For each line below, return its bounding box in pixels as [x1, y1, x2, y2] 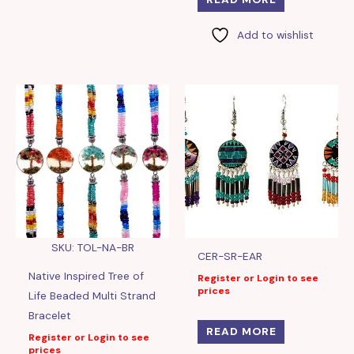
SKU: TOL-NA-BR [51, 240, 134, 255]
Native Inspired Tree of [28, 269, 145, 284]
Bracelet [28, 308, 72, 323]
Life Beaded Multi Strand [28, 288, 156, 303]
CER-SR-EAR [198, 249, 263, 264]
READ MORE [205, 324, 277, 339]
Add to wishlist [236, 27, 314, 42]
